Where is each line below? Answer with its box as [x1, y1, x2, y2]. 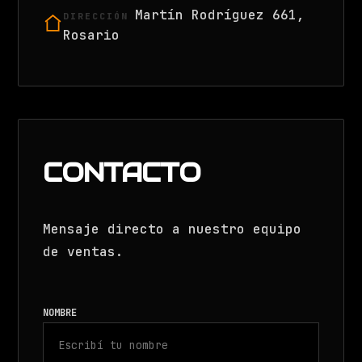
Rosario [63, 27, 120, 44]
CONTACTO [43, 156, 201, 190]
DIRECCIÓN [63, 11, 129, 23]
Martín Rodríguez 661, [135, 6, 305, 24]
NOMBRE [43, 306, 78, 320]
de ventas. [43, 243, 124, 261]
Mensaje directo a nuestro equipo [43, 221, 302, 238]
